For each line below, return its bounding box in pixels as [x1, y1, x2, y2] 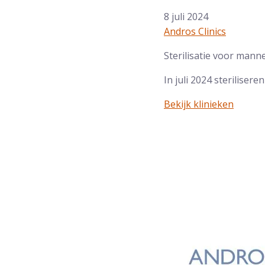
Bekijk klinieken [164, 98, 234, 111]
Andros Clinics [164, 25, 226, 38]
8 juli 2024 [164, 10, 208, 23]
